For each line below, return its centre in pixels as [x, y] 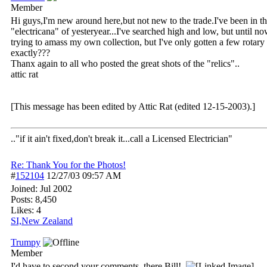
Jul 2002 [56, 189]
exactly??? [30, 53]
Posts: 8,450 [34, 199]
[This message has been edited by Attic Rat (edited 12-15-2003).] [133, 106]
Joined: [25, 189]
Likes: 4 [26, 210]
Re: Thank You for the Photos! [68, 165]
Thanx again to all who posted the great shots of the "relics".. [125, 63]
